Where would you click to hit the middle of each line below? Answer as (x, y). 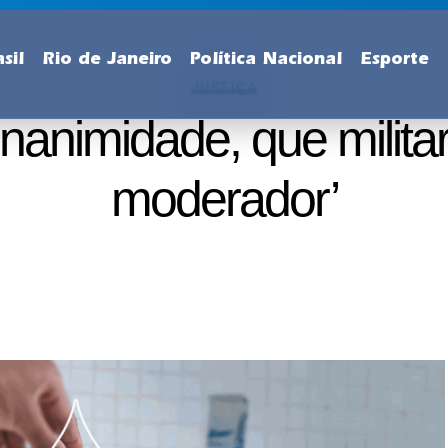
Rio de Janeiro (107, 61)
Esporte (394, 61)
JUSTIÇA (224, 87)
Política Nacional (266, 61)
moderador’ (224, 199)
